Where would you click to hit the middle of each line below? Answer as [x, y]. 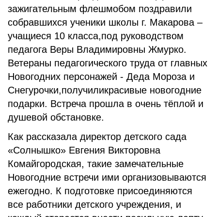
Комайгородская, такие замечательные [96, 164]
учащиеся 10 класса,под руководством [96, 36]
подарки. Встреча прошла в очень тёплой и [106, 104]
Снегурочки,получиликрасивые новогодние [105, 90]
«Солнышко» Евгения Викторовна [84, 150]
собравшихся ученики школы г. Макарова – [105, 22]
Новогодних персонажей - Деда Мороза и [101, 77]
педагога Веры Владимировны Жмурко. [97, 49]
